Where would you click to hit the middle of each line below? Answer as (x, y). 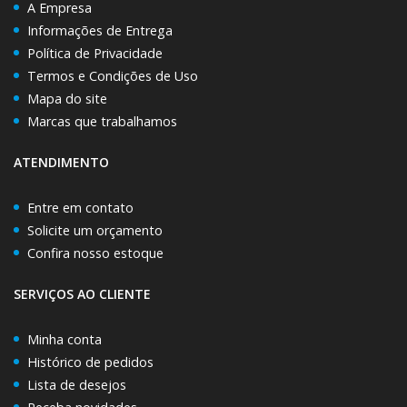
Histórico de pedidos (90, 362)
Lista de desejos (77, 385)
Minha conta (65, 339)
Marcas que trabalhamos (102, 121)
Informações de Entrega (100, 30)
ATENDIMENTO (61, 162)
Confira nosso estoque (95, 253)
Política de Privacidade (95, 53)
